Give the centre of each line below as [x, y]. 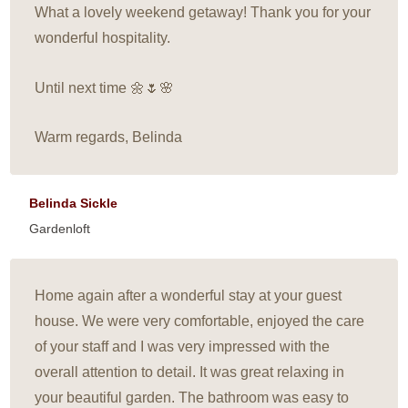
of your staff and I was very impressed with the [183, 346]
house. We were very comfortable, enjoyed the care [200, 321]
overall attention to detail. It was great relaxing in [190, 372]
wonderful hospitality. [103, 38]
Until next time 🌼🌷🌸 [105, 87]
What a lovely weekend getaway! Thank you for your [203, 13]
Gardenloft [60, 229]
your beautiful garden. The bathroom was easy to [192, 397]
